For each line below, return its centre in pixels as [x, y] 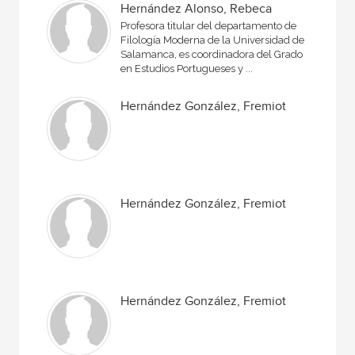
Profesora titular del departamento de [209, 26]
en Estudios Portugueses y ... [187, 69]
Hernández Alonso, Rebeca [197, 9]
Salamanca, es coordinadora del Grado [212, 54]
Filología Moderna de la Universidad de [213, 40]
